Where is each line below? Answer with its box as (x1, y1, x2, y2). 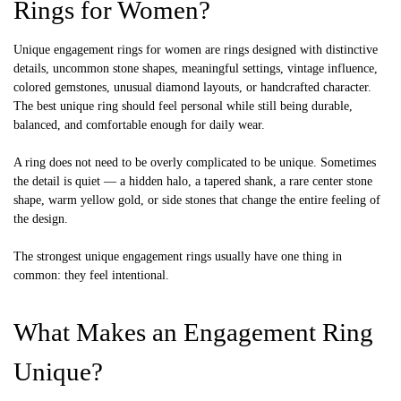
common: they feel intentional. (13, 268, 169, 282)
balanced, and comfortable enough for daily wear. (13, 117, 265, 132)
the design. (13, 211, 68, 226)
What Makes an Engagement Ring (13, 317, 373, 346)
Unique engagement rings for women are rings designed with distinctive (13, 42, 378, 56)
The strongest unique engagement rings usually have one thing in (13, 249, 342, 263)
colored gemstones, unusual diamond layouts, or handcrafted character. (13, 80, 371, 94)
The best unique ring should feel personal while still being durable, (13, 98, 353, 113)
